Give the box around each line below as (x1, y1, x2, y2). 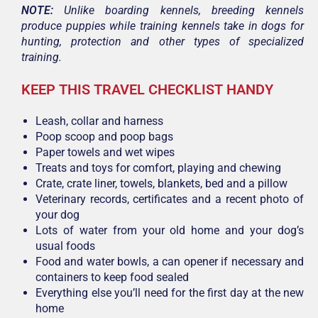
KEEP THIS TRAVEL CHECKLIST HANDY (21, 80, 273, 98)
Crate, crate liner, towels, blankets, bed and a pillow (35, 176, 287, 190)
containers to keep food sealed (35, 270, 189, 284)
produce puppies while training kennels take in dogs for (21, 18, 304, 33)
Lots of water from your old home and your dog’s (35, 223, 304, 237)
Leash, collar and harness (35, 114, 163, 128)
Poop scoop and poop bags (35, 129, 173, 143)
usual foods (35, 238, 95, 253)
